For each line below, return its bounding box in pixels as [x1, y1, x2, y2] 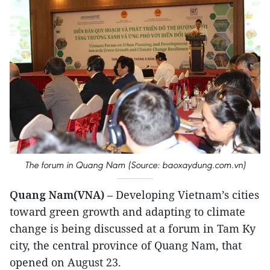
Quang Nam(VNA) [10, 187, 104, 202]
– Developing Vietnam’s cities [104, 187, 259, 202]
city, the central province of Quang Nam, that [10, 238, 242, 253]
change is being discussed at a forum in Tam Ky [10, 221, 256, 236]
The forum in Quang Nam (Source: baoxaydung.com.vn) [24, 159, 246, 171]
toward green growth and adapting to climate [10, 204, 245, 219]
